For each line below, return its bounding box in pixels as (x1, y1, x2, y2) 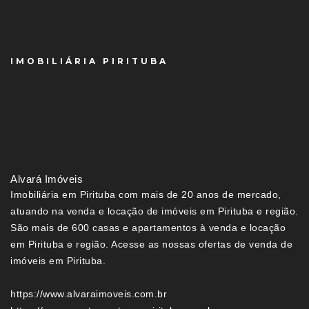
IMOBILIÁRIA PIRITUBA (10, 55, 168, 66)
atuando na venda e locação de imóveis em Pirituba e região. (10, 205, 299, 217)
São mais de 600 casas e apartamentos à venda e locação (10, 221, 286, 233)
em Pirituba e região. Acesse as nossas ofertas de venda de (10, 238, 292, 250)
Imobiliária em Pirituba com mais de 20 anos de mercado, (10, 188, 281, 200)
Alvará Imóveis (10, 172, 83, 185)
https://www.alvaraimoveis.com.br (10, 288, 167, 299)
